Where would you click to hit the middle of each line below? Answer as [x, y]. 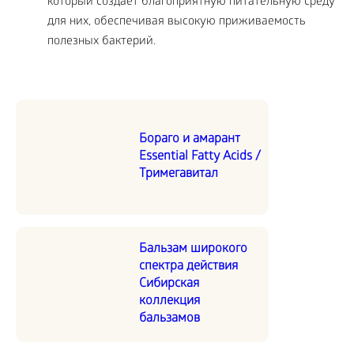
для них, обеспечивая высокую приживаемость [177, 23]
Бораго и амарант [190, 140]
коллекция [169, 302]
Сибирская [169, 284]
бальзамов [169, 319]
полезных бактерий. [102, 42]
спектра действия [188, 267]
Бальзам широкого [193, 250]
